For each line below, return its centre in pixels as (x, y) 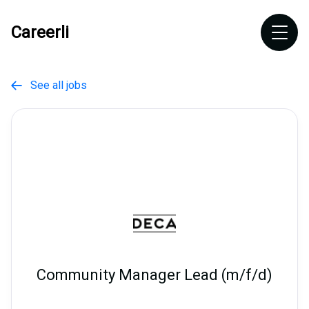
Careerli (40, 32)
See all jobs (54, 85)
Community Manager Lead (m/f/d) (154, 275)
